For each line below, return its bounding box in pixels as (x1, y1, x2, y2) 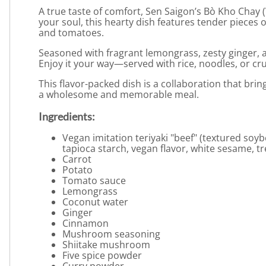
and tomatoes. (39, 26, 104, 39)
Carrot (62, 153, 91, 166)
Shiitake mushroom (62, 238, 150, 252)
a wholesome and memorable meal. (39, 87, 199, 101)
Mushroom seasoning (62, 227, 160, 241)
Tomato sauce (62, 174, 126, 188)
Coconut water (62, 195, 128, 209)
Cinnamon (62, 217, 109, 230)
